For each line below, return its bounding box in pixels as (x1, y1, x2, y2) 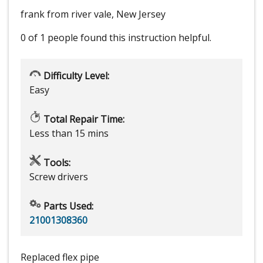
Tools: (41, 156, 70, 170)
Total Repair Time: (41, 113, 124, 126)
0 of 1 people (21, 31, 78, 45)
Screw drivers (29, 170, 88, 184)
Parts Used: (41, 200, 93, 213)
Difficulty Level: (41, 69, 109, 83)
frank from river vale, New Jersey (21, 8, 166, 21)
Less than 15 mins (29, 127, 109, 140)
